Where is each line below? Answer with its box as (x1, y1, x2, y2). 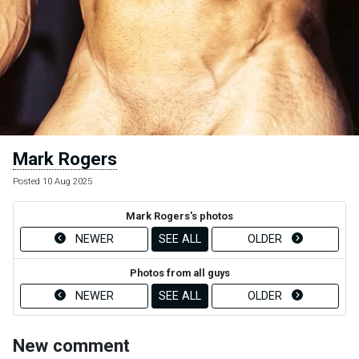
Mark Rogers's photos (126, 209, 233, 222)
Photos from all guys (129, 266, 230, 279)
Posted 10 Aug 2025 (13, 175, 92, 187)
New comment (13, 334, 130, 356)
